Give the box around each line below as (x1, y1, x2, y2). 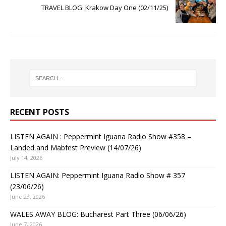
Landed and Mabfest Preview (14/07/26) (10, 143, 141, 153)
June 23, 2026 (10, 193, 45, 201)
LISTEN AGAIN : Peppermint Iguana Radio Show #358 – (10, 132, 191, 142)
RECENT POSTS (10, 106, 69, 118)
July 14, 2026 (10, 154, 42, 162)
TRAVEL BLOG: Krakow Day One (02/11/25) (41, 3, 168, 13)
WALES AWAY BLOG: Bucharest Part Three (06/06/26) (10, 209, 186, 219)
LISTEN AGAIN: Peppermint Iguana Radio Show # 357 (10, 171, 185, 181)
